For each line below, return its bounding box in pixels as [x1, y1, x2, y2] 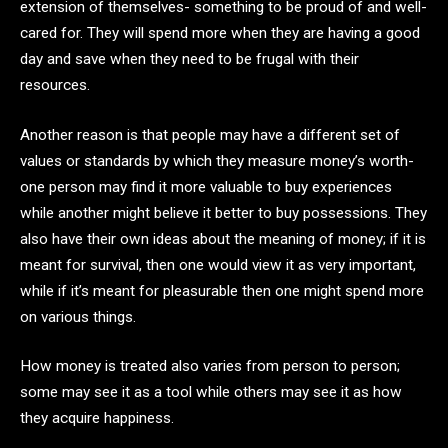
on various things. [20, 307, 140, 326]
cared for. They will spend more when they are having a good [20, 23, 420, 42]
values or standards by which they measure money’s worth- [20, 151, 414, 170]
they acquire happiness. [20, 409, 174, 428]
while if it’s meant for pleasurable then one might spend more [20, 281, 424, 300]
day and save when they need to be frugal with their [20, 49, 359, 68]
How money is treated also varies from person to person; [20, 357, 400, 376]
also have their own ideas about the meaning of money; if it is [20, 229, 426, 248]
